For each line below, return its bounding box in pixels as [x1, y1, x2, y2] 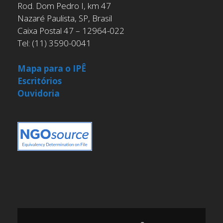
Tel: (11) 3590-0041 [17, 37, 91, 49]
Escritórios [17, 75, 62, 87]
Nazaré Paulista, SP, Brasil [17, 12, 112, 24]
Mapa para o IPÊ [17, 62, 86, 74]
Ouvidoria [17, 87, 60, 99]
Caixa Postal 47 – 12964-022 [17, 25, 124, 37]
